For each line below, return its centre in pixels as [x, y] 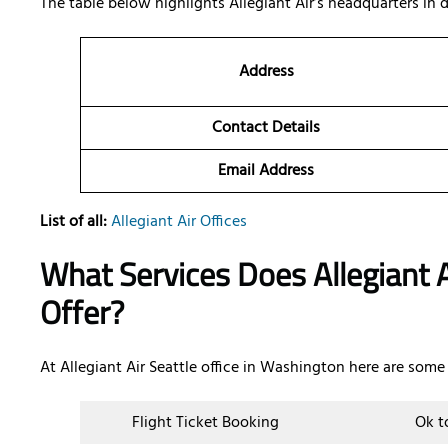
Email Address [268, 171]
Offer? [82, 312]
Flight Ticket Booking [205, 423]
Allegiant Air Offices [177, 222]
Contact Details [268, 128]
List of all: [73, 222]
